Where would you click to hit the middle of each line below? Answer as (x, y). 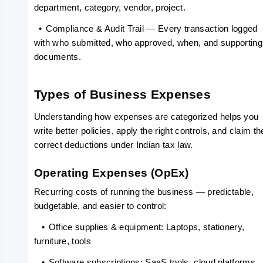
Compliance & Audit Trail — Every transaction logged (152, 29)
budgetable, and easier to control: (100, 206)
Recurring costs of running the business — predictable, (144, 192)
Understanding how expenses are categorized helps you (146, 117)
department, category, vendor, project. (109, 8)
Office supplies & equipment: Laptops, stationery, (146, 227)
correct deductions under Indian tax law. (113, 145)
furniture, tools (62, 241)
